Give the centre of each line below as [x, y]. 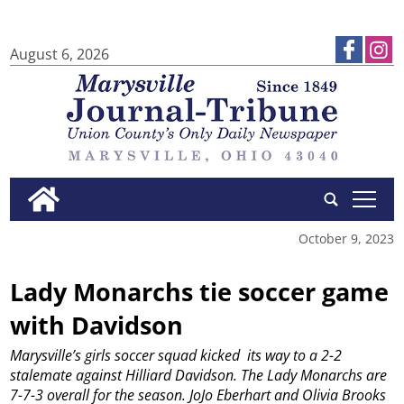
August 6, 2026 [60, 54]
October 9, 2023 [346, 238]
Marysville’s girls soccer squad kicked [125, 356]
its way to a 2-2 [295, 356]
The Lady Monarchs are [314, 376]
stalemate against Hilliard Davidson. [124, 376]
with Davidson [97, 325]
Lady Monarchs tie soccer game [200, 291]
